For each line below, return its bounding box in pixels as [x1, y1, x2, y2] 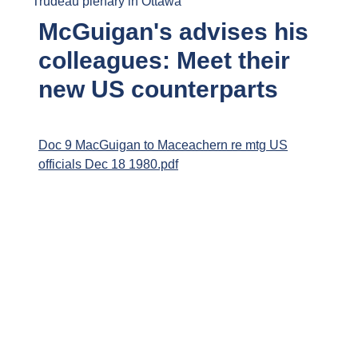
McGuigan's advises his [38, 18, 308, 46]
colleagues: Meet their [38, 47, 290, 74]
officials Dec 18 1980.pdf [38, 157, 178, 172]
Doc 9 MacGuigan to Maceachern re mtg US [38, 138, 288, 153]
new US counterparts [38, 76, 278, 103]
